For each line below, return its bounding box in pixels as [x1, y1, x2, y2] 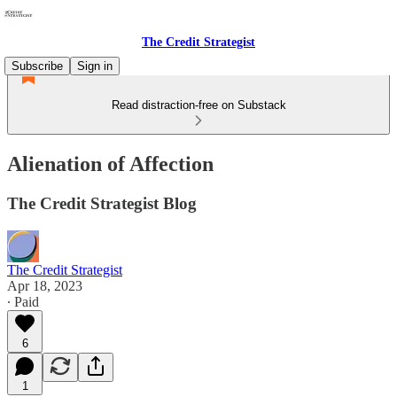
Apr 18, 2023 [7, 277, 82, 293]
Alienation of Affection [7, 152, 214, 175]
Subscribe [12, 59, 63, 73]
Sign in [77, 59, 113, 73]
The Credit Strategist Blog [7, 193, 197, 213]
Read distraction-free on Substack [111, 98, 286, 112]
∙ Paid [7, 293, 39, 309]
